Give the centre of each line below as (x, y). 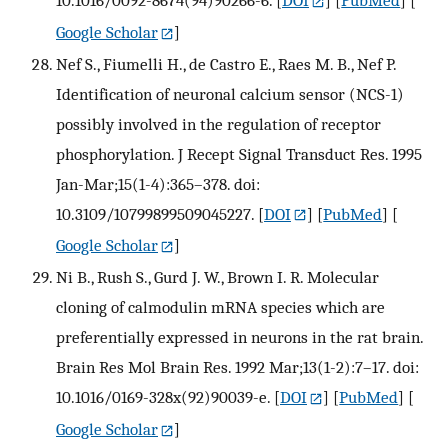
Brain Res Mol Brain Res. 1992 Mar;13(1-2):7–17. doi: (237, 367)
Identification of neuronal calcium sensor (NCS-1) (230, 93)
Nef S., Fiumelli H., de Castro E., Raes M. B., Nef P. (226, 63)
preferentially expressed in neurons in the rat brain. (239, 337)
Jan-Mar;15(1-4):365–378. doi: (158, 183)
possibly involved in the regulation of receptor (218, 123)
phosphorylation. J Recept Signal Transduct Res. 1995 (239, 153)
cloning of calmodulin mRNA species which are (220, 307)
